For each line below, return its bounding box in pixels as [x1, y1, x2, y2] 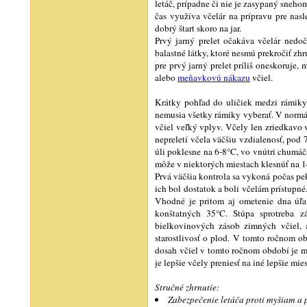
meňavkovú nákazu [177, 71, 250, 84]
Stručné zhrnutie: [155, 280, 219, 293]
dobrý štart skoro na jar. [155, 21, 241, 34]
